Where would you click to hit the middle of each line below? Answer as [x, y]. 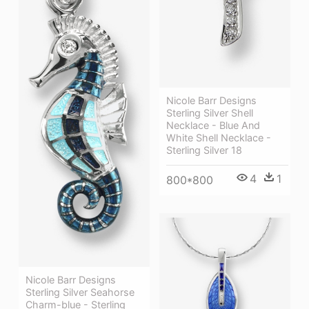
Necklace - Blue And [213, 125]
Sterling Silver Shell [210, 112]
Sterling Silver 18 [204, 150]
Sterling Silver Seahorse [80, 292]
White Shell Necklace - [219, 137]
